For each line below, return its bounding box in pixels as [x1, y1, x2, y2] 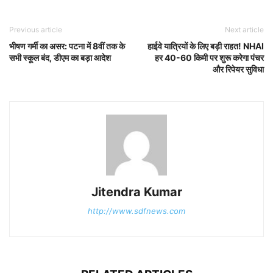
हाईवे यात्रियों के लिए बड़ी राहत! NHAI [147, 40, 264, 51]
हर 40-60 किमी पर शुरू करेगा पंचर [155, 52, 264, 63]
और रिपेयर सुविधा [213, 63, 264, 74]
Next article [225, 24, 264, 34]
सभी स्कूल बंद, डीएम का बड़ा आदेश [9, 52, 111, 63]
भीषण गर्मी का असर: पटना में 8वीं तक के [9, 40, 125, 51]
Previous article [9, 24, 62, 34]
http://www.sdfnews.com [88, 205, 185, 216]
